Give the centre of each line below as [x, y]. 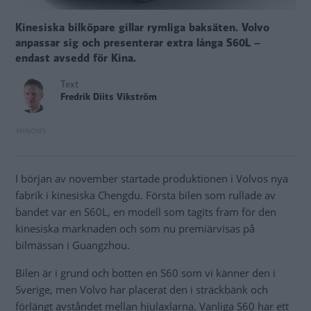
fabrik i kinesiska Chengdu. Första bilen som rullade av [145, 195]
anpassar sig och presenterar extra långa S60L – [138, 43]
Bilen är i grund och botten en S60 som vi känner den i [145, 272]
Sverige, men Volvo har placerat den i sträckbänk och [142, 289]
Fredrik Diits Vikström [109, 96]
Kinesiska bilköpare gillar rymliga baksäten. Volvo [142, 27]
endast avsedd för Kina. [76, 58]
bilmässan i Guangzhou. [73, 245]
